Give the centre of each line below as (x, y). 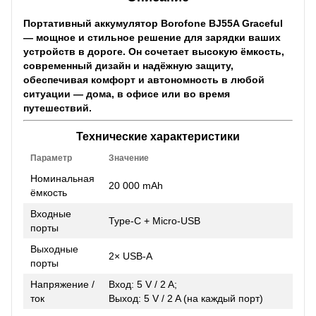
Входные (51, 213)
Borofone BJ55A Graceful (222, 23)
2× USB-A (130, 256)
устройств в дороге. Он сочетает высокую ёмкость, (154, 51)
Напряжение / (62, 284)
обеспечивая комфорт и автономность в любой (144, 79)
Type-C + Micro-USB (154, 220)
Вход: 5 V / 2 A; (143, 284)
